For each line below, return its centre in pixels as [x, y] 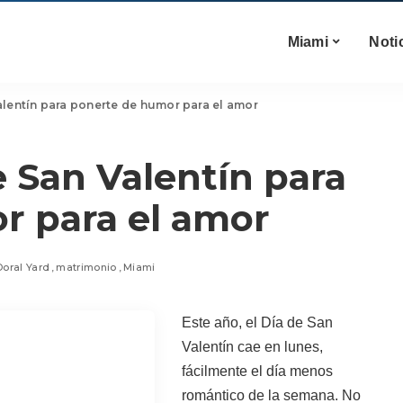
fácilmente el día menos [257, 371]
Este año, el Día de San [257, 322]
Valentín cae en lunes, [252, 347]
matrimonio [86, 267]
